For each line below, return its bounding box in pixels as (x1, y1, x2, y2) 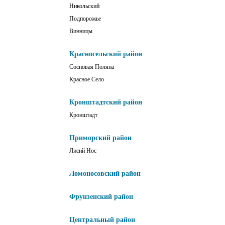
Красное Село (69, 76, 104, 83)
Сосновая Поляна (69, 63, 114, 71)
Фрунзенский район (69, 193, 133, 201)
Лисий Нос (69, 147, 96, 155)
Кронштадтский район (69, 98, 142, 106)
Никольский (69, 3, 99, 10)
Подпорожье (69, 15, 101, 23)
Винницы (69, 28, 92, 35)
